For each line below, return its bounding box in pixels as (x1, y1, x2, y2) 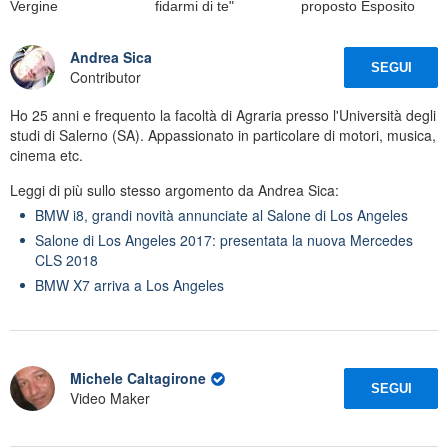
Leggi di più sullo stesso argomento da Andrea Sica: (10, 179, 339, 200)
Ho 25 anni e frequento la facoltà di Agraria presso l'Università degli (10, 104, 436, 125)
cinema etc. (10, 144, 83, 165)
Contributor (70, 67, 141, 88)
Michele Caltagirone (70, 368, 206, 389)
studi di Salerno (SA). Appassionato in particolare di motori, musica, (10, 124, 436, 145)
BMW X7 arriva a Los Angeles (35, 274, 224, 295)
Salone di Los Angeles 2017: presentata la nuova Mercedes (35, 229, 413, 250)
